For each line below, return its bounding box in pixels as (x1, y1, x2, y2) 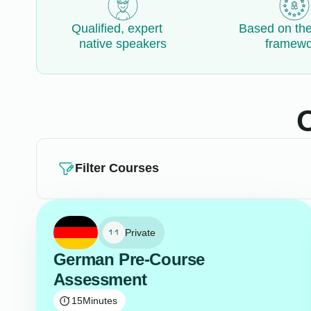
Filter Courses (74, 160, 159, 175)
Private (124, 227, 155, 239)
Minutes (82, 295, 117, 307)
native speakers (78, 37, 167, 51)
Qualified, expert (72, 22, 174, 36)
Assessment (53, 270, 147, 289)
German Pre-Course (53, 250, 205, 269)
